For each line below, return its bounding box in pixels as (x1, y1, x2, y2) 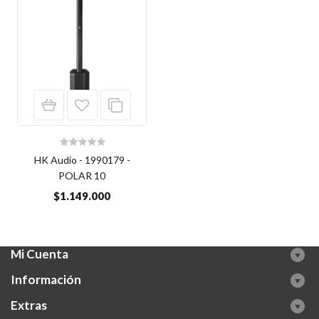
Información (11, 271, 81, 287)
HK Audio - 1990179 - (33, 154, 130, 167)
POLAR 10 (58, 169, 105, 182)
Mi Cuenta (11, 246, 68, 261)
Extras (11, 297, 47, 313)
